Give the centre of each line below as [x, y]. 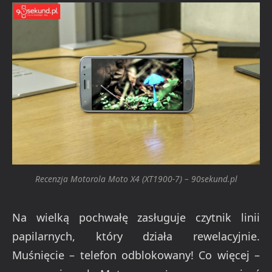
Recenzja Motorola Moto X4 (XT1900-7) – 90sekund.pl [136, 179]
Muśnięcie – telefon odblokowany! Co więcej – [136, 255]
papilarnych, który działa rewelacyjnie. [136, 236]
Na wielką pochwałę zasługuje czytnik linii [136, 217]
